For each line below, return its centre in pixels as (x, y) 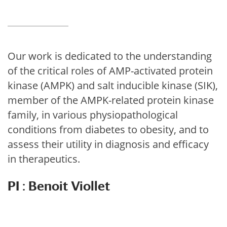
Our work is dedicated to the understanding (110, 56)
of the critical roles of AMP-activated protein (110, 71)
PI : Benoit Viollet (59, 186)
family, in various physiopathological (93, 115)
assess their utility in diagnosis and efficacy (108, 144)
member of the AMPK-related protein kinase (111, 100)
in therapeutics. (44, 159)
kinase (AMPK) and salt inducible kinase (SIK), (113, 85)
